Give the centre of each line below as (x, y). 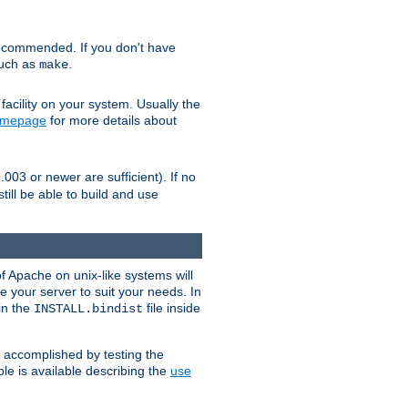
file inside (172, 308)
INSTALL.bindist (88, 309)
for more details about (112, 121)
